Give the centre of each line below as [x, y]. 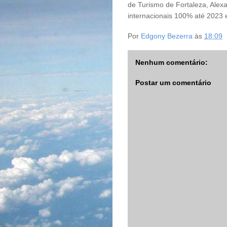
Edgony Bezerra [167, 36]
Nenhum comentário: [172, 62]
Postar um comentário [173, 83]
